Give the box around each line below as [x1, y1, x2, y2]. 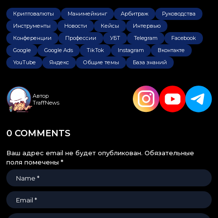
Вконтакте [158, 47, 185, 54]
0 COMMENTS [6, 128, 71, 139]
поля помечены [6, 158, 61, 166]
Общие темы [83, 59, 119, 66]
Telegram [134, 35, 158, 42]
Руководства [162, 10, 196, 18]
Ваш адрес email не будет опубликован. [6, 149, 143, 157]
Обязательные [145, 149, 194, 157]
